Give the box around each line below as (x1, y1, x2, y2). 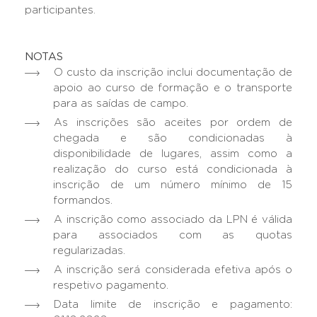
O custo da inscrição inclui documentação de (54, 67, 292, 78)
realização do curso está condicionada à (53, 163, 292, 175)
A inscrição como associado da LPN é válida (54, 214, 292, 225)
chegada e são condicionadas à (53, 132, 292, 144)
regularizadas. (53, 245, 125, 256)
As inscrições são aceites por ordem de (54, 117, 292, 128)
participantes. (25, 4, 96, 16)
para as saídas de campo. (53, 98, 188, 109)
